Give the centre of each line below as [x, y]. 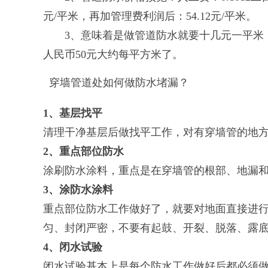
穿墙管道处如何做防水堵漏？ [119, 83]
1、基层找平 [73, 113]
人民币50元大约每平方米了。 [113, 54]
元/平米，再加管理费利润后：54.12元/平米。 [150, 16]
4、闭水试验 [73, 247]
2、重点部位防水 [83, 151]
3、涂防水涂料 [78, 190]
